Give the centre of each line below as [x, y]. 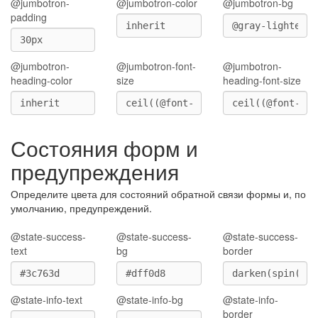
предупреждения [95, 171]
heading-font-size [262, 80]
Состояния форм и [104, 148]
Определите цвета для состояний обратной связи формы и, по [158, 194]
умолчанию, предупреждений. [81, 208]
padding [29, 17]
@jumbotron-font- [157, 66]
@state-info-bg [150, 300]
